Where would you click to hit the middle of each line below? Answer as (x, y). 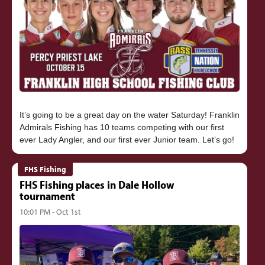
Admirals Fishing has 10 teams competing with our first (122, 127)
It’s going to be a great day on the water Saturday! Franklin (129, 114)
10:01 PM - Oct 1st (50, 211)
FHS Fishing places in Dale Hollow (97, 185)
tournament (47, 196)
